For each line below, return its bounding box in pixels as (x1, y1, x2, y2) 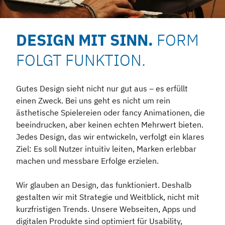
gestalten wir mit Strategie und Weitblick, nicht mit (16, 191, 199, 202)
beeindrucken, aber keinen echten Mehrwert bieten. (16, 119, 203, 130)
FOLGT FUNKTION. (16, 49, 146, 70)
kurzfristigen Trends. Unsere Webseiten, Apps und (16, 203, 196, 214)
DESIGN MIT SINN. (16, 29, 157, 50)
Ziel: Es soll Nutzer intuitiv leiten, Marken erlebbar (16, 143, 196, 154)
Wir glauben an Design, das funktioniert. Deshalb (16, 179, 191, 190)
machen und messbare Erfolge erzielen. (16, 155, 159, 166)
